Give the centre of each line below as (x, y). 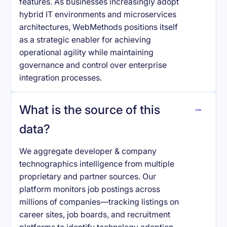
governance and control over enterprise (93, 65)
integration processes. (61, 78)
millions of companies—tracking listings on (99, 202)
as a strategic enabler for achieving (85, 40)
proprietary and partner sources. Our (88, 176)
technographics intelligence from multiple (97, 164)
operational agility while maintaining (87, 53)
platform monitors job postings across (90, 189)
